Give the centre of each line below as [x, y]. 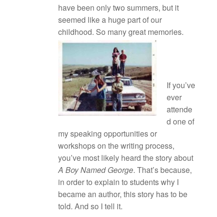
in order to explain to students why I [118, 182]
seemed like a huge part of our [110, 20]
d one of [180, 121]
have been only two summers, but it [118, 8]
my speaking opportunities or [108, 133]
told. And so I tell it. [90, 206]
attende [179, 109]
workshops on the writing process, [116, 146]
